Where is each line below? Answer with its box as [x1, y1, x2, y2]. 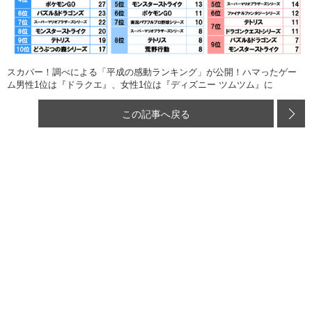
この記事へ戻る [122, 109, 190, 119]
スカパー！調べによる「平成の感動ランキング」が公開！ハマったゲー [7, 67, 297, 78]
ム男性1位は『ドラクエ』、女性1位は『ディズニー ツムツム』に [7, 79, 273, 91]
